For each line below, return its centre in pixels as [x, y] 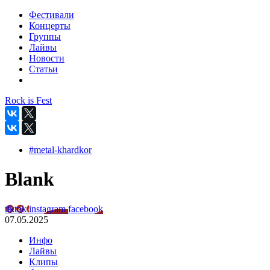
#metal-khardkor [60, 150]
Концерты [50, 26]
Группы [45, 36]
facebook [86, 209]
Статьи [43, 69]
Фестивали [52, 15]
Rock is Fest [28, 100]
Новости [47, 58]
